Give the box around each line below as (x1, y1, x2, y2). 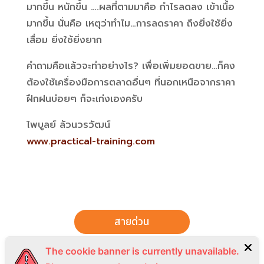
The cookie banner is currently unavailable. (45, 245, 239, 257)
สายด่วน (114, 213, 150, 230)
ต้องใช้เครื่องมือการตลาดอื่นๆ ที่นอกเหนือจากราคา (26, 75, 235, 90)
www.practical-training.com (26, 134, 155, 149)
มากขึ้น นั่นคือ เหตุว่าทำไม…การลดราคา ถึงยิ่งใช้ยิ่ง (26, 16, 233, 31)
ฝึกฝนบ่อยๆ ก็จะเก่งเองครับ (26, 92, 143, 107)
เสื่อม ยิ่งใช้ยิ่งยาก (26, 33, 102, 48)
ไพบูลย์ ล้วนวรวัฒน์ (26, 118, 110, 133)
